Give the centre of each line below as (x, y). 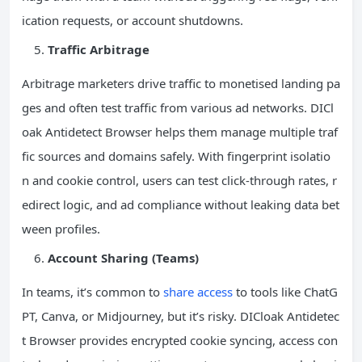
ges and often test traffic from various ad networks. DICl (178, 108)
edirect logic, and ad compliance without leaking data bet (181, 205)
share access (198, 292)
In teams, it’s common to (93, 292)
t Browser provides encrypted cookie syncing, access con (180, 341)
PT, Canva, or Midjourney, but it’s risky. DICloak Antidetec (181, 316)
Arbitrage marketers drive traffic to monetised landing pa (181, 84)
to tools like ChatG (285, 292)
